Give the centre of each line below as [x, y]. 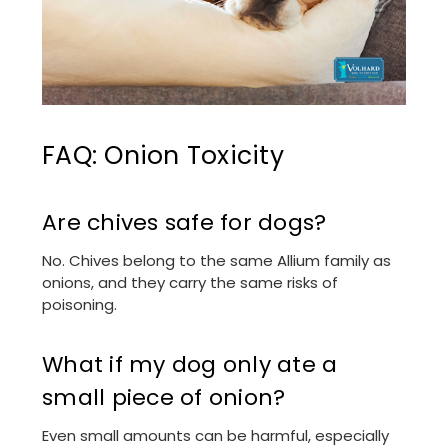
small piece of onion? [164, 398]
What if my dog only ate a [190, 365]
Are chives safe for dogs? [184, 223]
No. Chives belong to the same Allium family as [216, 261]
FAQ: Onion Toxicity [163, 156]
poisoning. [79, 305]
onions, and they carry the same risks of [190, 283]
